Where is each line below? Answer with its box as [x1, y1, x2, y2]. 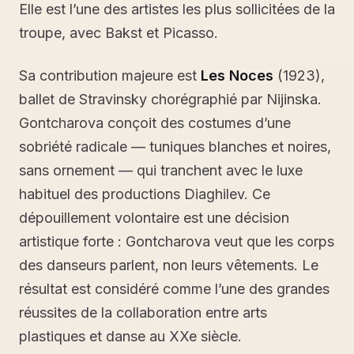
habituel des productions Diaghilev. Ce [19, 186, 270, 202]
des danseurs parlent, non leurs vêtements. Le [19, 257, 318, 273]
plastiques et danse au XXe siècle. [19, 328, 242, 345]
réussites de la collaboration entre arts [19, 304, 267, 321]
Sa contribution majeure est [19, 67, 201, 84]
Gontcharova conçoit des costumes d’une [19, 115, 291, 131]
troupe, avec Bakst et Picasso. [19, 24, 218, 41]
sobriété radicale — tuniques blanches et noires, [19, 138, 331, 155]
